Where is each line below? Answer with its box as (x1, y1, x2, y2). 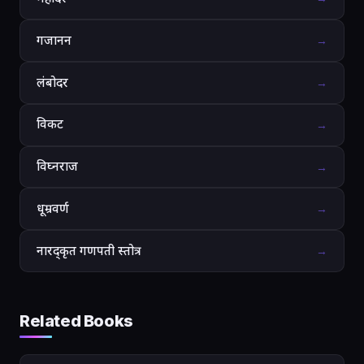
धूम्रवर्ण (37, 200, 69, 216)
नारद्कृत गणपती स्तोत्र (37, 242, 141, 258)
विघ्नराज (37, 158, 78, 175)
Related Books (19, 311, 133, 331)
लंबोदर (37, 74, 68, 90)
